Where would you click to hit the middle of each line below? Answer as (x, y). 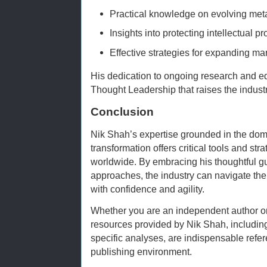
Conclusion (122, 112)
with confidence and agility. (148, 189)
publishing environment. (141, 252)
